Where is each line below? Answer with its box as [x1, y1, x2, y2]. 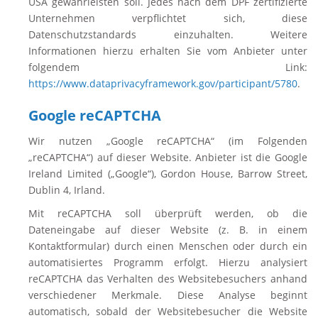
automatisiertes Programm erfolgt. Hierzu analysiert [28, 256, 307, 269]
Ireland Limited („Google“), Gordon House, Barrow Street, [28, 167, 307, 180]
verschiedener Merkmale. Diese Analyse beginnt [28, 288, 307, 302]
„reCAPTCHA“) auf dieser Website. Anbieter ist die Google [28, 150, 307, 164]
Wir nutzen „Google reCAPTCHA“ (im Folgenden [28, 134, 307, 148]
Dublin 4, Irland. [28, 183, 105, 197]
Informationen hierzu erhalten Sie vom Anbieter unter [28, 44, 307, 57]
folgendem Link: [28, 60, 307, 74]
